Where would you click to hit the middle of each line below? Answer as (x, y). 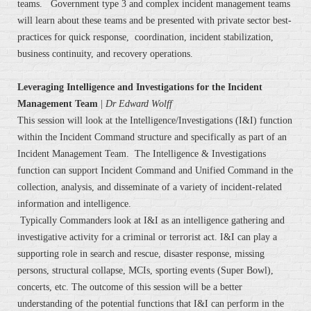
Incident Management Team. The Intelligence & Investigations (142, 154)
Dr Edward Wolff (139, 104)
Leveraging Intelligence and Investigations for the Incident (140, 87)
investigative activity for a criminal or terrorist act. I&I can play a (147, 237)
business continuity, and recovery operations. (105, 54)
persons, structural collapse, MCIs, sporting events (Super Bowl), (145, 271)
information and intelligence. (74, 204)
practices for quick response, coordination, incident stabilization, (145, 37)
